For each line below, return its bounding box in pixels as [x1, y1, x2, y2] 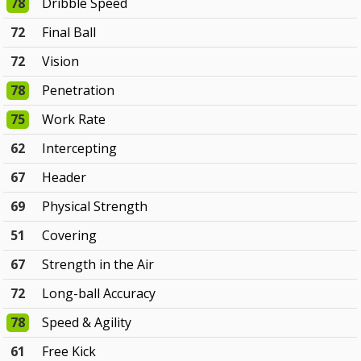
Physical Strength [42, 197, 148, 216]
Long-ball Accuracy [42, 284, 156, 303]
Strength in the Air [42, 255, 155, 274]
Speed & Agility [42, 313, 132, 332]
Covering [42, 226, 98, 245]
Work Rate [42, 110, 106, 129]
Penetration [42, 81, 115, 100]
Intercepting [42, 139, 118, 158]
